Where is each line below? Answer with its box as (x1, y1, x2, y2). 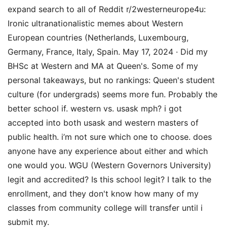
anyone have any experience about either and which (8, 146, 208, 156)
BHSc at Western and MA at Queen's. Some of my (8, 61, 198, 71)
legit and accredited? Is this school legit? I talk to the (8, 174, 211, 184)
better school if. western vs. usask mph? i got (8, 103, 182, 113)
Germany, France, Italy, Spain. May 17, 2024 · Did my (8, 47, 208, 57)
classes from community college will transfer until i (8, 203, 203, 213)
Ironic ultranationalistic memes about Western (8, 18, 183, 28)
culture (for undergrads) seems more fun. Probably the (8, 89, 217, 99)
